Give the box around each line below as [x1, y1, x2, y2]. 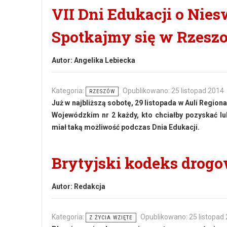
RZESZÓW [89, 88, 115, 95]
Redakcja [74, 182, 105, 191]
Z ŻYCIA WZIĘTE [89, 214, 133, 221]
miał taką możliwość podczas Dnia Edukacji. [52, 123, 200, 131]
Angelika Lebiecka [74, 56, 135, 64]
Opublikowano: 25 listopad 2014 [123, 87, 224, 95]
